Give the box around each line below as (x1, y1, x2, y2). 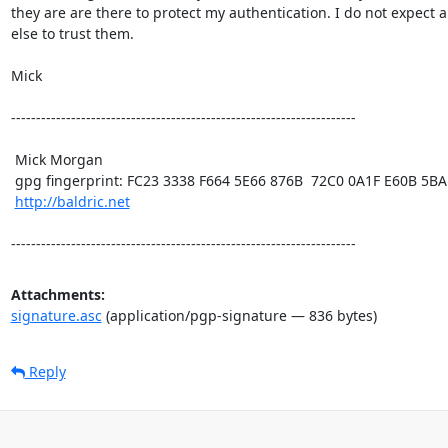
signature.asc (10, 305, 102, 325)
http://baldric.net (14, 191, 130, 211)
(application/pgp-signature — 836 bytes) (101, 305, 377, 325)
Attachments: (10, 284, 105, 304)
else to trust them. (10, 23, 138, 43)
